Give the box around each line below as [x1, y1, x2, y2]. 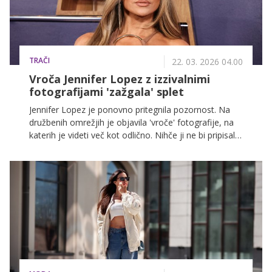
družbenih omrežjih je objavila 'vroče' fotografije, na [29, 116, 234, 128]
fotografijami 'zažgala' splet [29, 84, 184, 99]
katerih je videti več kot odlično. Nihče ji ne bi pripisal [29, 129, 235, 141]
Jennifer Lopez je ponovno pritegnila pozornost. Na [29, 103, 230, 115]
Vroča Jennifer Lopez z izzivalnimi [29, 71, 210, 86]
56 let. [29, 141, 53, 154]
